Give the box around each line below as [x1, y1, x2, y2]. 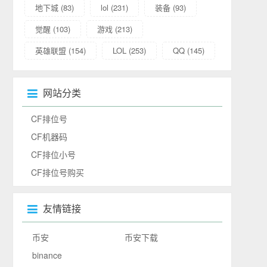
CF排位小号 [31, 148, 76, 160]
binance [32, 249, 63, 261]
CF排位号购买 [31, 166, 85, 178]
